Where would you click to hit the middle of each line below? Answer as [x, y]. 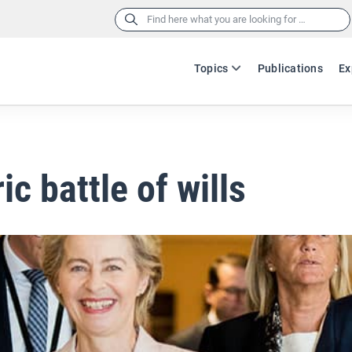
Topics [211, 68]
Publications [290, 68]
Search [129, 18]
